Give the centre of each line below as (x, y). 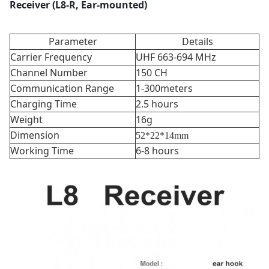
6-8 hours (157, 151)
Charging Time (44, 104)
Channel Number (49, 73)
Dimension (35, 135)
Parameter (73, 41)
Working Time (42, 151)
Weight (26, 119)
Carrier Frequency (51, 57)
